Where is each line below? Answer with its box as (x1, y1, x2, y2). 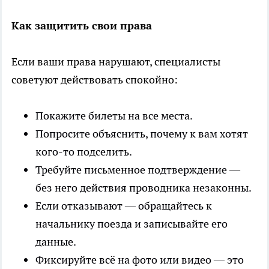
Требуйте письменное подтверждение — (35, 162, 240, 177)
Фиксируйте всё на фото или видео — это (35, 252, 244, 267)
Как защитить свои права (11, 18, 152, 32)
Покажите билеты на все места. (35, 108, 193, 122)
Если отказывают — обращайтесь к (35, 198, 212, 213)
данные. (35, 234, 76, 249)
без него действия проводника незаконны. (35, 180, 252, 195)
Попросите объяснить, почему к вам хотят (35, 126, 248, 141)
